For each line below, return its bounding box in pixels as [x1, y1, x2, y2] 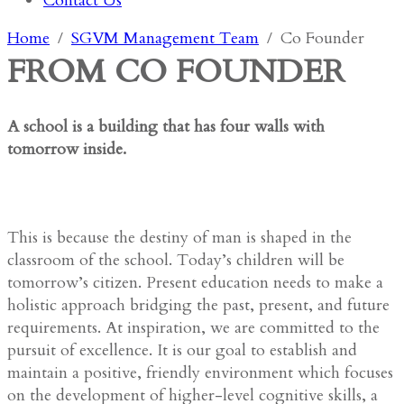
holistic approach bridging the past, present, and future [7, 293, 390, 317]
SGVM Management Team [71, 27, 259, 50]
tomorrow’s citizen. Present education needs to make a [7, 271, 383, 294]
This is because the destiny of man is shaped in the [7, 225, 352, 249]
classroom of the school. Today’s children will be [7, 248, 344, 271]
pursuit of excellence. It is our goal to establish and [7, 338, 357, 362]
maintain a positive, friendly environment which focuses [7, 361, 393, 384]
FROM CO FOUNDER [7, 50, 344, 94]
